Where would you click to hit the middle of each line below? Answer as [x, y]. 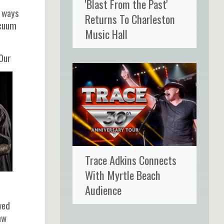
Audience [103, 189]
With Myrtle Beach [122, 174]
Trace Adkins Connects [130, 159]
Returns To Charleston [130, 18]
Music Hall [106, 33]
